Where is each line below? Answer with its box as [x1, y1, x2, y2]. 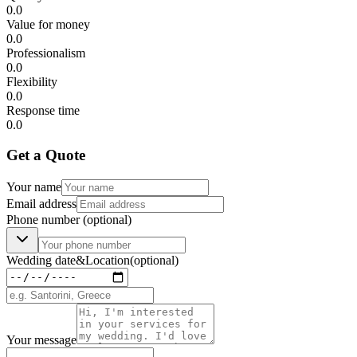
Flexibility [6, 74, 57, 88]
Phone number [6, 212, 83, 226]
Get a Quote [6, 147, 85, 164]
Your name [6, 179, 61, 194]
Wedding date [6, 253, 76, 267]
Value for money [6, 17, 90, 31]
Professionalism [6, 45, 85, 60]
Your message [6, 332, 76, 347]
